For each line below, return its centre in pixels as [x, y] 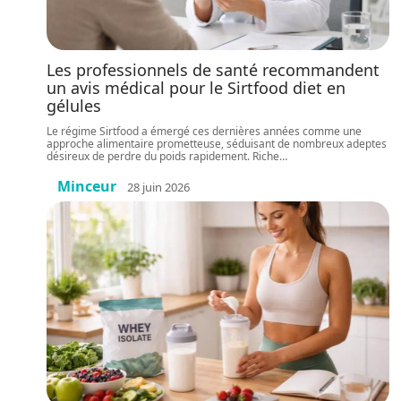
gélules [74, 106]
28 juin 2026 [158, 187]
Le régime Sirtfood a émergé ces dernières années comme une [204, 131]
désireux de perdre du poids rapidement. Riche [163, 156]
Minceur [87, 186]
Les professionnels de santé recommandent [213, 70]
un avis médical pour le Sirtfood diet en [196, 88]
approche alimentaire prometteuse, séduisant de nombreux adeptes [217, 144]
